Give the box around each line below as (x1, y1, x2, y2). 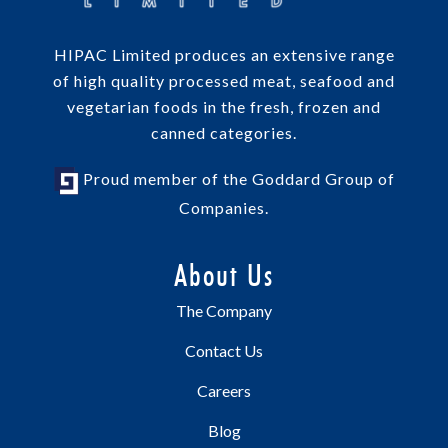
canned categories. (151, 123, 297, 143)
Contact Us (185, 340, 263, 360)
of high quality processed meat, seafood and (53, 71, 395, 91)
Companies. (179, 197, 269, 217)
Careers (197, 380, 251, 400)
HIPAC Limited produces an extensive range (53, 45, 395, 65)
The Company (176, 300, 272, 320)
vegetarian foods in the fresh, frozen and (67, 97, 381, 117)
